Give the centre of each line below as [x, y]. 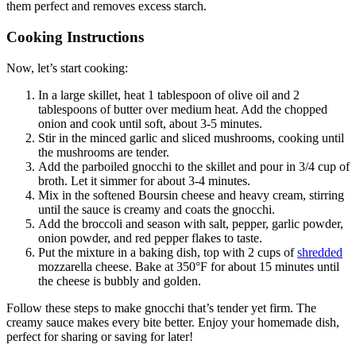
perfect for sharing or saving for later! [100, 336]
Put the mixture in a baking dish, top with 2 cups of [168, 252]
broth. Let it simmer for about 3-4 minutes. [144, 180]
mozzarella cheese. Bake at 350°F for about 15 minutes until [189, 266]
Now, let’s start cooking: [67, 68]
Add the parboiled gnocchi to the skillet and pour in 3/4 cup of [194, 166]
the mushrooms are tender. [104, 152]
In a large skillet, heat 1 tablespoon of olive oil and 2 [169, 95]
